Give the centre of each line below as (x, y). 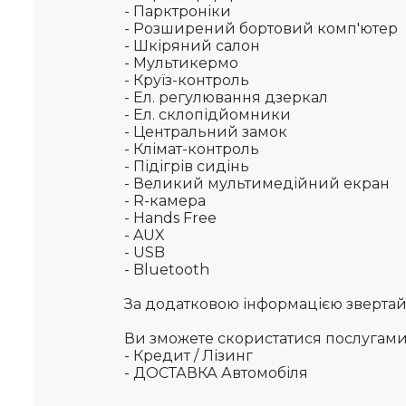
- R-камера (165, 201)
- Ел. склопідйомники (208, 115)
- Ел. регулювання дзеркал (228, 97)
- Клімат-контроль (192, 149)
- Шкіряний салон (192, 46)
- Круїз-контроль (187, 80)
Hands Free (175, 218)
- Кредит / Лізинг (188, 356)
